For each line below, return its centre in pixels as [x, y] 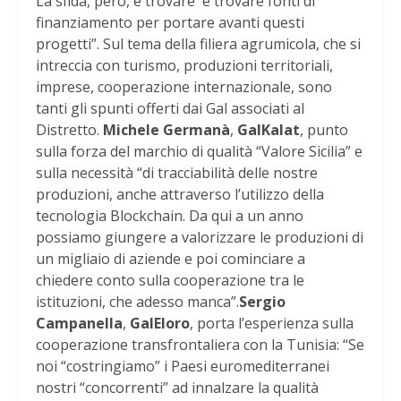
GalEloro [160, 324]
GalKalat [269, 130]
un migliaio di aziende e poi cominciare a [171, 259]
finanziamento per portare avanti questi [170, 23]
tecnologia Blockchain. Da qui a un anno [170, 216]
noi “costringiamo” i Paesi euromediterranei [183, 367]
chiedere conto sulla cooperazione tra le [170, 281]
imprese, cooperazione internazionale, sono [184, 87]
